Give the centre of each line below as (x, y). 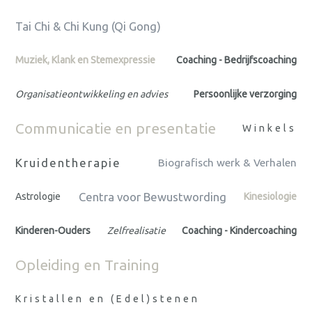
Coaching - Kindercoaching (239, 231)
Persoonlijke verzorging (245, 94)
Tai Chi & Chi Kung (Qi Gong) (88, 26)
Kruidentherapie (68, 163)
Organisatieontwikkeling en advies (92, 94)
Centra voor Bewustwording (152, 197)
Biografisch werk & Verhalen (227, 163)
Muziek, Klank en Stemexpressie (85, 60)
